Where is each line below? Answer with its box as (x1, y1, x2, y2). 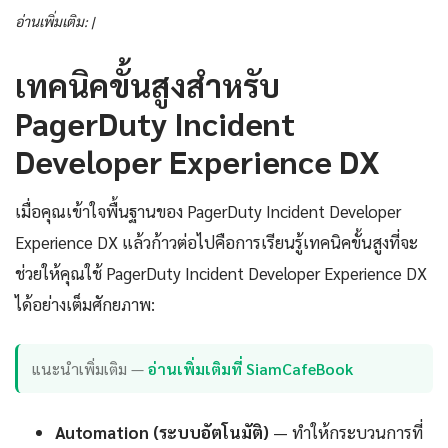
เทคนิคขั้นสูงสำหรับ (15, 64, 280, 106)
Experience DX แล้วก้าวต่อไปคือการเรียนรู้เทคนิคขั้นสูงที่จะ (15, 231, 418, 254)
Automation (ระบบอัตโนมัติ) (55, 420, 269, 443)
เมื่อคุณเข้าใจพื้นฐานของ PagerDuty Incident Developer (15, 200, 401, 223)
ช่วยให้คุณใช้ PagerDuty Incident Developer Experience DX (15, 262, 427, 285)
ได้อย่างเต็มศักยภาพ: (15, 293, 155, 316)
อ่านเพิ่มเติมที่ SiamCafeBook (148, 357, 354, 379)
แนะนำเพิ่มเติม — (32, 357, 149, 379)
